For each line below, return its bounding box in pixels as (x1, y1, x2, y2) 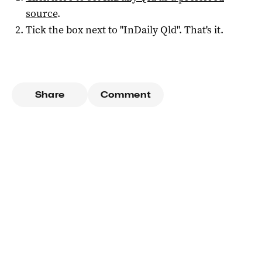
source (26, 6, 57, 21)
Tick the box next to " (26, 23, 123, 37)
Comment (100, 89, 151, 101)
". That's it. (177, 23, 223, 37)
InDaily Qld (123, 23, 177, 37)
